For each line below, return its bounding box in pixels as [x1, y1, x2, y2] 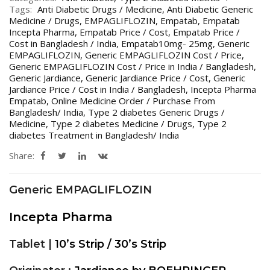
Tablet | [9, 237, 55, 251]
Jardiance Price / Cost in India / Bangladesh [9, 83, 186, 95]
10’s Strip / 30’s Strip [55, 237, 166, 251]
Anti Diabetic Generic [167, 2, 253, 15]
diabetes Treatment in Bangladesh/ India [9, 128, 179, 141]
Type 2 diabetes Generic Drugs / [88, 105, 225, 118]
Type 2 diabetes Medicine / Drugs [51, 117, 192, 130]
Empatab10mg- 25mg [121, 37, 213, 49]
